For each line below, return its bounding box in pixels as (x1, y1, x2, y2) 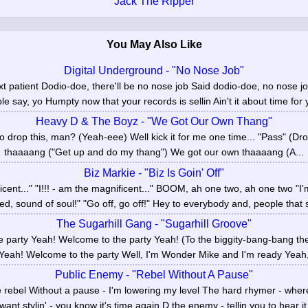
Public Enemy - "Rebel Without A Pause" (55, 269, 253, 281)
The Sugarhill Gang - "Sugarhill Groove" (56, 217, 252, 230)
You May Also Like (106, 38, 202, 50)
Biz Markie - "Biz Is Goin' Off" (84, 166, 224, 179)
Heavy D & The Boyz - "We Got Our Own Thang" (36, 115, 272, 128)
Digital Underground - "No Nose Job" (64, 64, 244, 76)
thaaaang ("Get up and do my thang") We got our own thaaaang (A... (4, 147, 304, 158)
